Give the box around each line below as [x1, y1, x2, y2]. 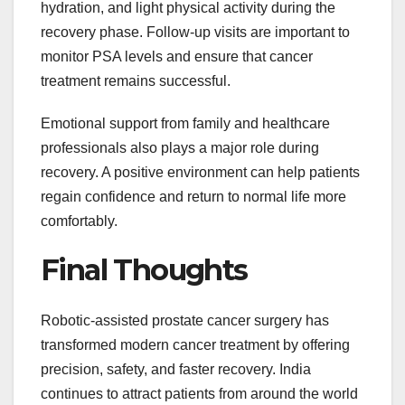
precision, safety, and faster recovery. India [41, 362, 311, 378]
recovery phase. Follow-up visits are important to [41, 24, 350, 40]
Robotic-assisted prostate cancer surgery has [41, 313, 329, 329]
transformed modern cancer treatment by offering [41, 337, 350, 353]
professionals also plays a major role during [41, 139, 319, 155]
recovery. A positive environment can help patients [41, 164, 360, 180]
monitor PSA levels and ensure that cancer [41, 48, 313, 64]
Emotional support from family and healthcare [41, 115, 330, 131]
